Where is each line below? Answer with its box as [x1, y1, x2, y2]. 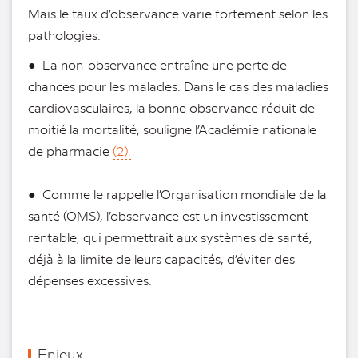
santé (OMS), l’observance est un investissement [28, 207, 308, 225]
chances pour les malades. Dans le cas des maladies [28, 78, 328, 95]
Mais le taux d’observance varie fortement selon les [28, 5, 328, 22]
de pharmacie [28, 142, 113, 160]
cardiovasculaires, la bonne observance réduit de [28, 99, 315, 117]
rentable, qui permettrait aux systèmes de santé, [28, 229, 312, 246]
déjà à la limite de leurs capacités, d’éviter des [28, 250, 295, 268]
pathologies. [28, 26, 101, 44]
